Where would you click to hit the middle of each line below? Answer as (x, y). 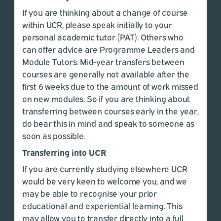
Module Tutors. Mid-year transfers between (103, 61)
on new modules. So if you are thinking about (106, 98)
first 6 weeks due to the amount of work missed (110, 86)
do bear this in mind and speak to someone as (109, 123)
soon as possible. (54, 135)
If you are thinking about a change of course (105, 12)
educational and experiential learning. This (102, 205)
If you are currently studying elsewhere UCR (105, 168)
